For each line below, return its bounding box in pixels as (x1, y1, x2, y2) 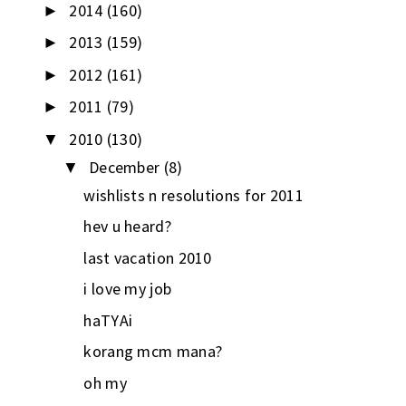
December (88, 156, 164, 178)
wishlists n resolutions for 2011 (83, 184, 304, 206)
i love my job (83, 278, 172, 300)
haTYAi (83, 309, 133, 331)
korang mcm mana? (83, 341, 223, 362)
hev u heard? (83, 216, 171, 237)
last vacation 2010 (83, 246, 212, 268)
